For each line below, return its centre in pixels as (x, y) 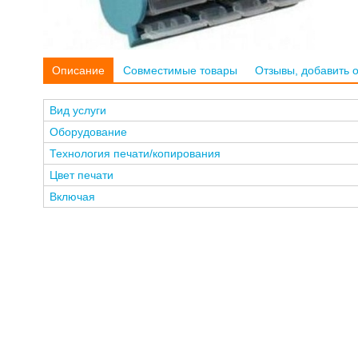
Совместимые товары (180, 70)
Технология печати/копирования (135, 153)
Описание (79, 70)
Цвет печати (81, 175)
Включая (72, 196)
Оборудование (88, 131)
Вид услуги (78, 110)
